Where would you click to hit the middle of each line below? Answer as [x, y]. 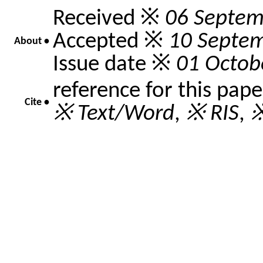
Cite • [37, 102]
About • [32, 41]
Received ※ [109, 19]
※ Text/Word [114, 114]
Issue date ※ [114, 65]
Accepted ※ [111, 42]
